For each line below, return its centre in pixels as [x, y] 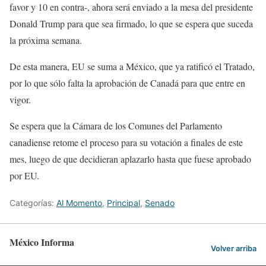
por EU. [24, 176]
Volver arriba [234, 248]
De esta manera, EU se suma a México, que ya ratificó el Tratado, [132, 66]
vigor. [20, 100]
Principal [123, 203]
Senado [160, 203]
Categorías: [33, 203]
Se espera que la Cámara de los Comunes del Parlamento [116, 126]
